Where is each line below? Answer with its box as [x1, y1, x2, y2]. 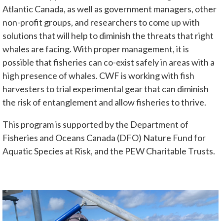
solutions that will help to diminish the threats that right [2, 30, 214, 41]
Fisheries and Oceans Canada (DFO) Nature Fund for [2, 132, 206, 143]
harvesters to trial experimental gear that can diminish [2, 83, 209, 94]
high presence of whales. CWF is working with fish [2, 70, 194, 81]
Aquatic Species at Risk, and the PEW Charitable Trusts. [2, 145, 215, 156]
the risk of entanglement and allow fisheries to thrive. [2, 96, 206, 108]
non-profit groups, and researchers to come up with [2, 16, 200, 28]
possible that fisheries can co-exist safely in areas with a [2, 56, 215, 68]
